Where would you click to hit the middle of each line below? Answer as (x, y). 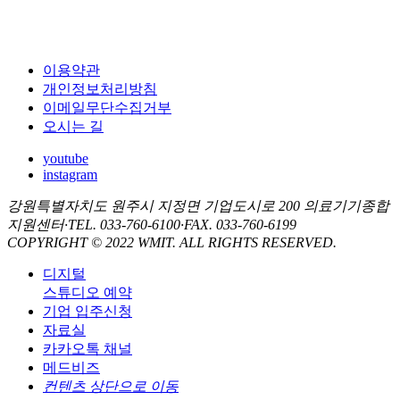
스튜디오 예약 (87, 292)
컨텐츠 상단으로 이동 (111, 386)
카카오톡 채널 (87, 348)
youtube (66, 158)
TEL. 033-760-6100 (124, 224)
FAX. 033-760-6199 (240, 224)
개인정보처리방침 (100, 88)
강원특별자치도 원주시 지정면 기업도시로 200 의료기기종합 (198, 205)
